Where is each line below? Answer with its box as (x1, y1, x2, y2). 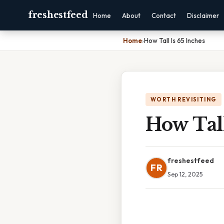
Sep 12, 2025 (167, 170, 203, 178)
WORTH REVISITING (150, 96, 217, 103)
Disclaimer (187, 11, 219, 19)
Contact (151, 11, 176, 19)
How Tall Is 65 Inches (144, 36, 205, 44)
